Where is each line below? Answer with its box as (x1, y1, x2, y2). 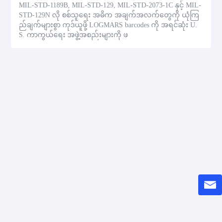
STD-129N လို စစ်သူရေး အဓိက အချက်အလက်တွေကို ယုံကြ (19, 11, 200, 19)
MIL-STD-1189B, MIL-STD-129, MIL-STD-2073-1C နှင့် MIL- (19, 1, 202, 9)
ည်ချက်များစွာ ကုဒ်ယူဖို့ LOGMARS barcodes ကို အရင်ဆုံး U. (19, 21, 198, 29)
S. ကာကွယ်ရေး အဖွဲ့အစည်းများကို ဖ (19, 31, 128, 39)
